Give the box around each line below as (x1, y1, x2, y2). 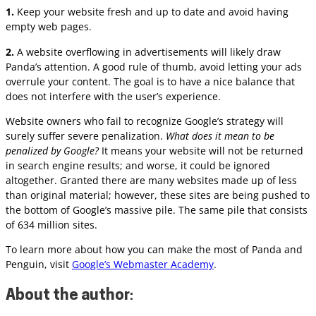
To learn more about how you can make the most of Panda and (6, 242, 303, 256)
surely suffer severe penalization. (6, 128, 166, 142)
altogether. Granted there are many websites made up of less (6, 173, 297, 187)
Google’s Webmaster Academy (72, 257, 214, 271)
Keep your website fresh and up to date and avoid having (14, 5, 288, 19)
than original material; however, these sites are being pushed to (6, 188, 310, 202)
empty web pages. (6, 20, 92, 34)
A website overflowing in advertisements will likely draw (14, 44, 281, 59)
